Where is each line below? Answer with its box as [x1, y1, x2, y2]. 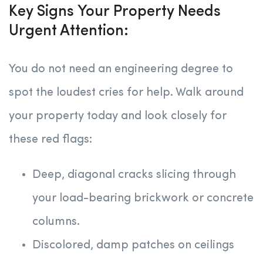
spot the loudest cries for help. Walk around [9, 87, 244, 99]
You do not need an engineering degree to [9, 63, 233, 76]
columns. [32, 216, 80, 228]
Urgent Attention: [9, 23, 129, 39]
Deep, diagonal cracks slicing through [32, 169, 236, 181]
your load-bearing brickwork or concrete [32, 193, 254, 205]
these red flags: [9, 134, 92, 146]
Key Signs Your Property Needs [9, 4, 221, 20]
